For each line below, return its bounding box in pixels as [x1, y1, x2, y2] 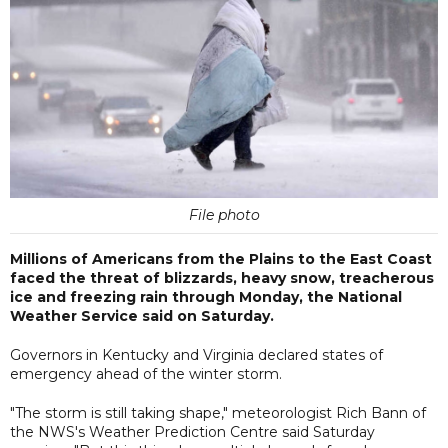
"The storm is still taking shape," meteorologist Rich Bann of [10, 403, 426, 422]
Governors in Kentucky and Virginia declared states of [10, 345, 383, 364]
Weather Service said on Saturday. [10, 306, 274, 325]
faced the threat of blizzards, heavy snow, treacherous [10, 268, 434, 287]
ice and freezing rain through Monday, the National [10, 287, 402, 306]
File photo [188, 205, 260, 224]
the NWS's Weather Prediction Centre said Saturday [10, 422, 375, 441]
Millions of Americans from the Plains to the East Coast [10, 249, 432, 268]
